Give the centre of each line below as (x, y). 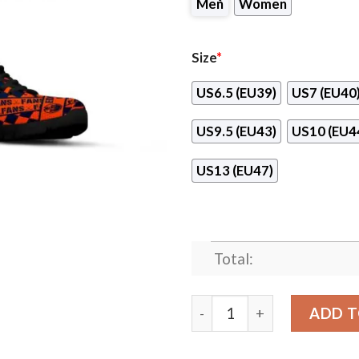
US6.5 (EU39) (236, 93)
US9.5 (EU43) (236, 132)
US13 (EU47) (235, 170)
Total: (233, 259)
